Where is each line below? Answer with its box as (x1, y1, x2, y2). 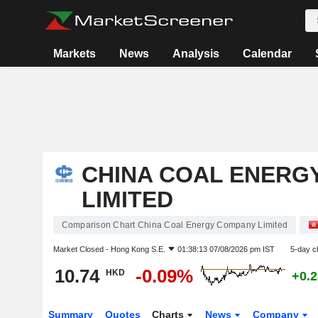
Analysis (172, 48, 220, 60)
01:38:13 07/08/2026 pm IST (177, 245, 275, 253)
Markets (53, 48, 97, 60)
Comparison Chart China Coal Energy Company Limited (61, 220, 287, 230)
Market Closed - (53, 245, 111, 253)
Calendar (243, 48, 292, 60)
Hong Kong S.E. (110, 245, 165, 253)
